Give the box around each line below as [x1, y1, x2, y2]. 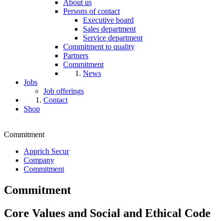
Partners [63, 51, 88, 60]
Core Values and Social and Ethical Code [4, 207, 211, 220]
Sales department [83, 25, 136, 34]
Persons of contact [63, 7, 120, 16]
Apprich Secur [24, 147, 69, 156]
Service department [83, 34, 143, 42]
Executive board [83, 16, 134, 25]
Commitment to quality [63, 42, 135, 51]
